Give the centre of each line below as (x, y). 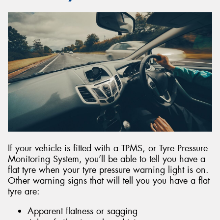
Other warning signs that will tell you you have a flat (109, 180)
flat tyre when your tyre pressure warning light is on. (108, 170)
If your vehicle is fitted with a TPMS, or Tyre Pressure (108, 148)
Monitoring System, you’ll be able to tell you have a (107, 159)
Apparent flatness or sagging (82, 211)
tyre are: (24, 191)
